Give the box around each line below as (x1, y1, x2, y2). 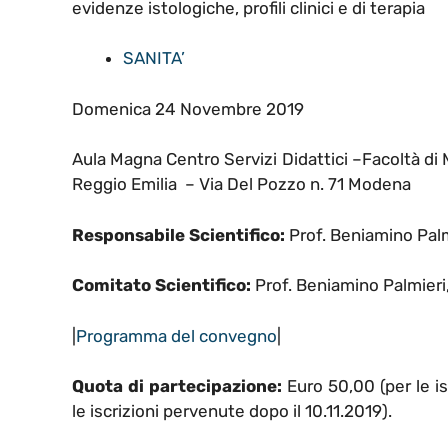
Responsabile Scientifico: (72, 224, 289, 245)
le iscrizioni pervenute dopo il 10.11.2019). (72, 401, 392, 422)
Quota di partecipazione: (72, 376, 282, 397)
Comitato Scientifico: (72, 275, 255, 296)
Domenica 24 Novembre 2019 (72, 98, 304, 119)
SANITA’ (123, 48, 185, 69)
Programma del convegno (76, 325, 277, 346)
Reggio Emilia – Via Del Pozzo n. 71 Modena (72, 174, 411, 195)
